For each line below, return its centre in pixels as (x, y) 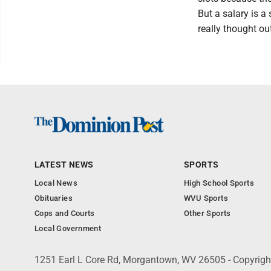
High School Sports (219, 183)
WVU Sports (206, 198)
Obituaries (54, 198)
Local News (56, 183)
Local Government (68, 228)
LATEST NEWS (64, 165)
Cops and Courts (65, 213)
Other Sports (207, 213)
